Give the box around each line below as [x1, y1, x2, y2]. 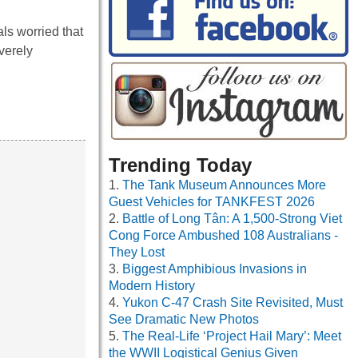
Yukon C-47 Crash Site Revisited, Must [122, 296, 343, 310]
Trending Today [109, 154, 252, 177]
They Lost [109, 245, 165, 260]
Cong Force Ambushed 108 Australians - [109, 229, 338, 243]
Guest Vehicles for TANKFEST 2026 [109, 195, 315, 209]
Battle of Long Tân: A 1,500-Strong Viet [122, 212, 342, 226]
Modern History [109, 279, 195, 293]
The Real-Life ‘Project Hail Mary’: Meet [122, 329, 341, 344]
